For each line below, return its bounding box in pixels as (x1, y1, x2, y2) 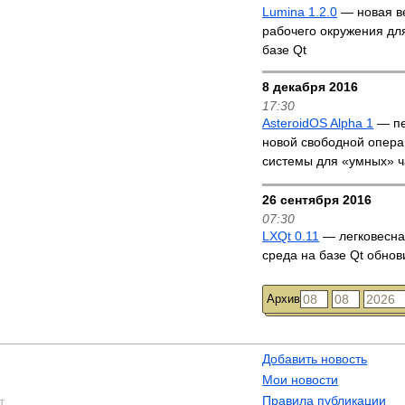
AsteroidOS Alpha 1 (262, 116, 374, 130)
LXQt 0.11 (262, 229, 320, 243)
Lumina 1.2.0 (262, 5, 338, 19)
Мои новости (262, 372, 339, 387)
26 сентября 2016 (262, 193, 372, 207)
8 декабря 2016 (262, 80, 359, 94)
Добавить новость (262, 352, 368, 366)
